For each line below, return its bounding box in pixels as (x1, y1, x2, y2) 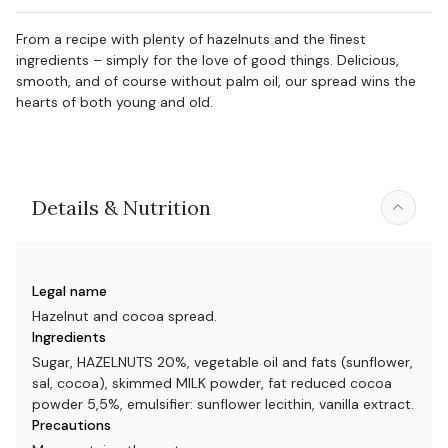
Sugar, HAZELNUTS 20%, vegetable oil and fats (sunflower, (32, 353, 413, 371)
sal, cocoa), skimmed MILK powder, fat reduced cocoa (32, 374, 392, 392)
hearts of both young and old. (16, 93, 213, 111)
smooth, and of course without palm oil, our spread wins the (16, 72, 416, 90)
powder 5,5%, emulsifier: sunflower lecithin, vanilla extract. (32, 395, 414, 413)
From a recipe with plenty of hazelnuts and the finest (16, 30, 366, 48)
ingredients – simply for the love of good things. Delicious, (16, 51, 399, 69)
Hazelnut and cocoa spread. (32, 307, 217, 325)
